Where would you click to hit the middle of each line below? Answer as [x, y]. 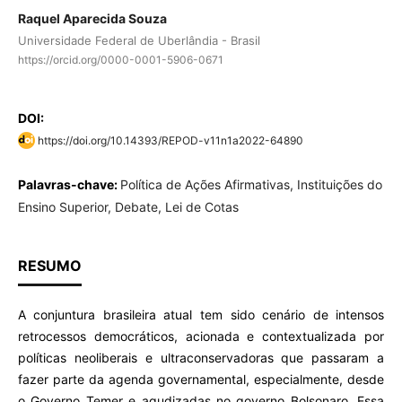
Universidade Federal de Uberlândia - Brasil [139, 41]
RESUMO [49, 266]
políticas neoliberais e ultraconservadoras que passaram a [201, 358]
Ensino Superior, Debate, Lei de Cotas [128, 207]
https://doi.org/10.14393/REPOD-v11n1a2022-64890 [170, 141]
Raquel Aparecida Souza [92, 19]
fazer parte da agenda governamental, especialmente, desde [201, 380]
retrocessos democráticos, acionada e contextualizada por [201, 336]
